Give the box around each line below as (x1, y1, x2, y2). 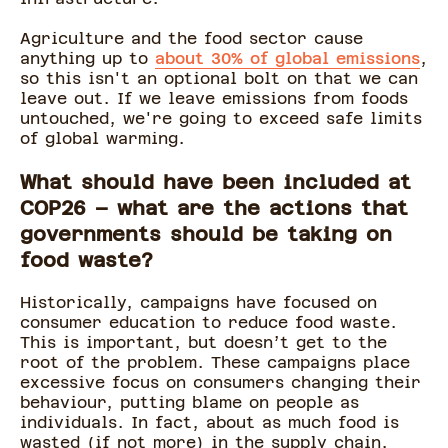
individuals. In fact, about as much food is (20, 413, 399, 433)
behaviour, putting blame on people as (20, 393, 359, 413)
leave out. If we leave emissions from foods (20, 89, 408, 109)
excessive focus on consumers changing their (20, 373, 421, 393)
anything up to (20, 49, 155, 69)
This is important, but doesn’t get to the (20, 333, 387, 353)
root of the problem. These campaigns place (20, 353, 410, 373)
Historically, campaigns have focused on (20, 293, 377, 313)
